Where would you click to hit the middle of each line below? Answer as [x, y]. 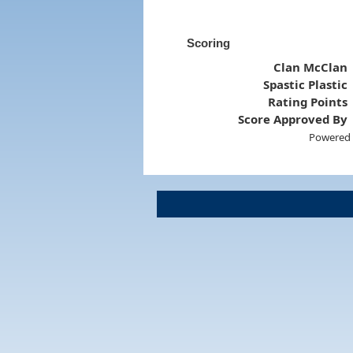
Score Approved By [293, 119]
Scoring [208, 43]
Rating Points [308, 101]
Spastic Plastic [306, 84]
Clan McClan [311, 67]
